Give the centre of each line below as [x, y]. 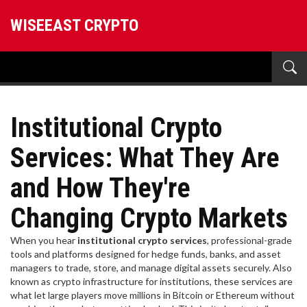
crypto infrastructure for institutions [131, 281]
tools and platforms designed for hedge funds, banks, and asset [146, 254]
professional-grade [251, 240]
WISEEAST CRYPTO [74, 25]
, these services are [251, 281]
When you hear [44, 240]
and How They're [100, 188]
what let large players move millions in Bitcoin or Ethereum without [152, 295]
